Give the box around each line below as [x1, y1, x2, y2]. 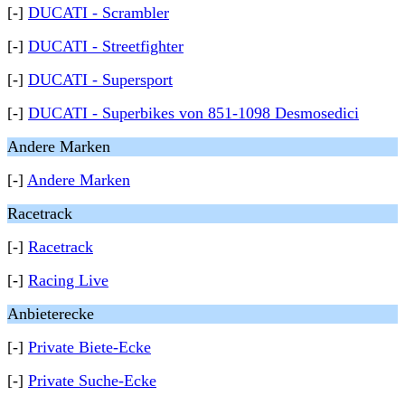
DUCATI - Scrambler [28, 4, 169, 22]
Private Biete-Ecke [28, 338, 151, 356]
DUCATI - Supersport [28, 71, 173, 89]
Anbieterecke [7, 305, 94, 323]
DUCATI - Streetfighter [28, 37, 184, 55]
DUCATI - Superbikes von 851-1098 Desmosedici [28, 104, 359, 122]
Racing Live [28, 271, 108, 289]
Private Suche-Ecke [28, 372, 156, 390]
